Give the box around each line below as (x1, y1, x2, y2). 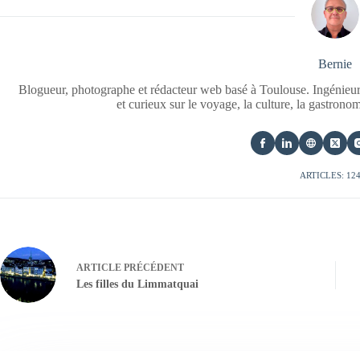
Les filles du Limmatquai (76, 277, 198, 290)
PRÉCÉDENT (121, 261, 184, 273)
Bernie (318, 56, 353, 71)
